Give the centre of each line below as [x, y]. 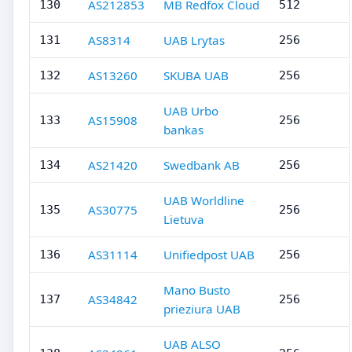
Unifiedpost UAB [209, 255]
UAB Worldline [204, 200]
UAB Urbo [191, 111]
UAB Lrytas [194, 40]
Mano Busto [197, 290]
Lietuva [184, 219]
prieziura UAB [202, 309]
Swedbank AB [202, 165]
